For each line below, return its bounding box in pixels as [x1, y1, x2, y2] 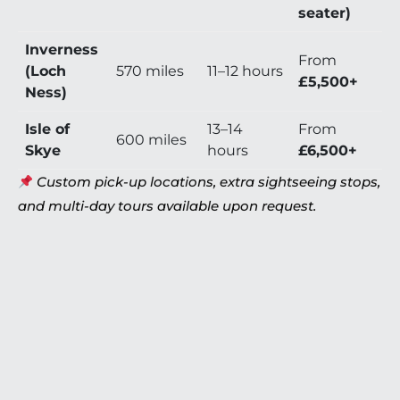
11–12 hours [207, 62, 283, 80]
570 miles [116, 62, 184, 80]
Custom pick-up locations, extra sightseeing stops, [37, 173, 381, 191]
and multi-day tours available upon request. [18, 197, 316, 215]
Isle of [25, 121, 70, 138]
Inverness [25, 41, 98, 59]
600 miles [116, 131, 187, 149]
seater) [298, 4, 351, 22]
